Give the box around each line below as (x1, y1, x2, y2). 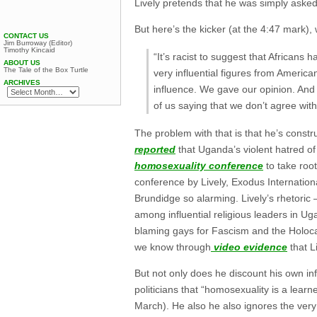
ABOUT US (4, 59, 40, 67)
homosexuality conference (134, 160, 263, 172)
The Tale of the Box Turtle (4, 66, 88, 74)
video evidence (211, 241, 287, 253)
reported (134, 144, 175, 156)
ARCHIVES (4, 79, 40, 86)
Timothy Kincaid (4, 46, 55, 54)
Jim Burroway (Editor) (4, 39, 72, 47)
